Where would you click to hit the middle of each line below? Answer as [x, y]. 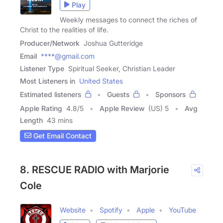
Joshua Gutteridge [113, 43]
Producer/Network [50, 43]
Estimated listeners [51, 94]
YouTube [182, 210]
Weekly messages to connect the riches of [128, 19]
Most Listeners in [48, 81]
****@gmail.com [68, 56]
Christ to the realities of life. [64, 29]
